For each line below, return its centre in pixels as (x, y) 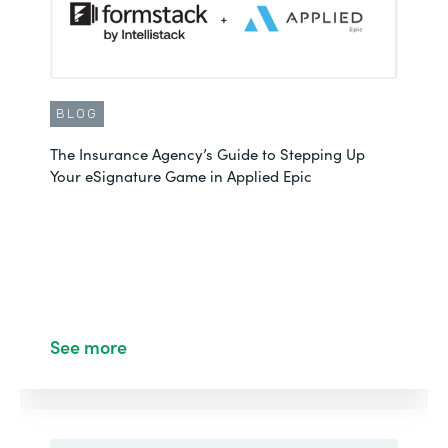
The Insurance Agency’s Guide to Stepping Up (207, 153)
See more (88, 346)
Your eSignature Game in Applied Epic (181, 175)
